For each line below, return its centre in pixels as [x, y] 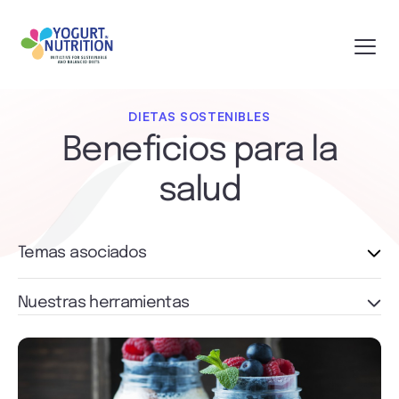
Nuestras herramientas [104, 303]
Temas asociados [82, 253]
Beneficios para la [199, 151]
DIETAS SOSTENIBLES [199, 116]
